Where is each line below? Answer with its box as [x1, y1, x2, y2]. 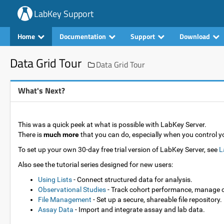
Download [179, 31, 210, 41]
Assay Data [38, 205, 73, 213]
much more [43, 130, 79, 138]
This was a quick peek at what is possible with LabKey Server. [18, 120, 206, 128]
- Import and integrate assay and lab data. [73, 205, 205, 213]
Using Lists [38, 175, 72, 183]
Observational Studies [38, 185, 106, 193]
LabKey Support [34, 6, 93, 20]
